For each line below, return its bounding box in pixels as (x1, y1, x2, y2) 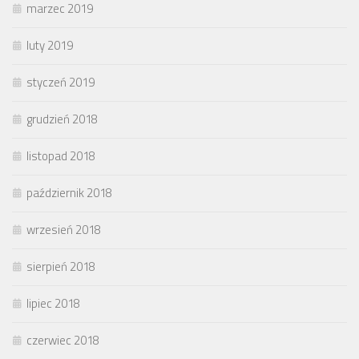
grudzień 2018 (26, 109, 98, 128)
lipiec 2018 (26, 293, 80, 313)
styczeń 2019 (26, 72, 95, 91)
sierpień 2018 (26, 256, 95, 276)
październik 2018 (26, 183, 112, 202)
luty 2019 (26, 35, 73, 54)
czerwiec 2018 (26, 330, 99, 349)
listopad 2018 (26, 146, 95, 165)
